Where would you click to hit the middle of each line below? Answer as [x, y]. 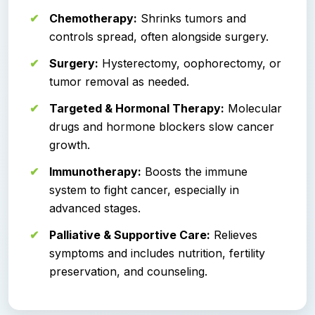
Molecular [253, 108]
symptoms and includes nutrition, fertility [157, 253]
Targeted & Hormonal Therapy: [137, 108]
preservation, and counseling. [128, 271]
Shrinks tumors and [192, 18]
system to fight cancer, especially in [144, 189]
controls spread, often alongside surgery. [159, 36]
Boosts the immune [194, 171]
